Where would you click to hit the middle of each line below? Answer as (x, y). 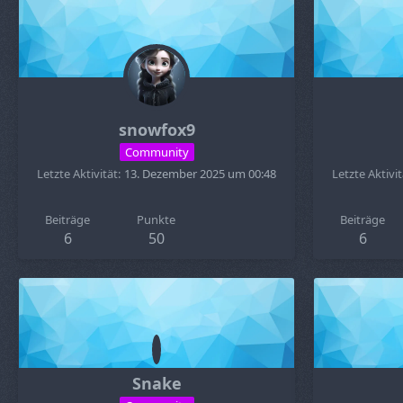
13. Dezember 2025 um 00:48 (200, 174)
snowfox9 (157, 130)
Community (157, 152)
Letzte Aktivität (77, 174)
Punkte (157, 219)
